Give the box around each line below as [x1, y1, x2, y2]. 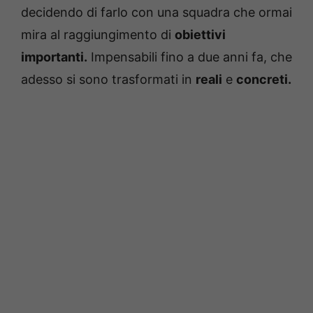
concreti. [236, 71, 291, 87]
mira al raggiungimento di [21, 27, 175, 42]
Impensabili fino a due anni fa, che [87, 49, 292, 64]
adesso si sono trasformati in [21, 71, 196, 87]
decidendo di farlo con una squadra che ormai [21, 4, 292, 20]
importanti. [21, 49, 87, 64]
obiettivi [175, 27, 226, 42]
